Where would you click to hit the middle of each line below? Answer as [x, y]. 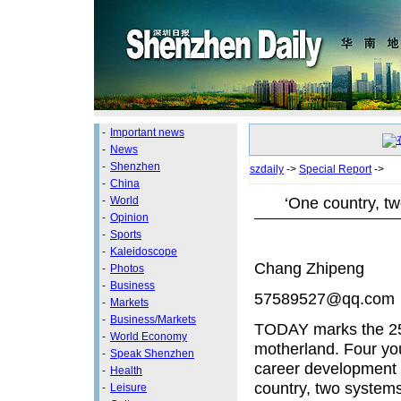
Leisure [128, 388]
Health [126, 371]
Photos [127, 269]
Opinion [129, 218]
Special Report [335, 169]
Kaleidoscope [144, 252]
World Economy [149, 337]
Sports [126, 235]
